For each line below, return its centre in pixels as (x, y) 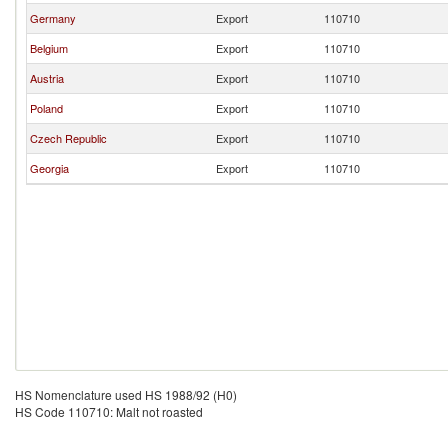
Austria (47, 78)
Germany (53, 18)
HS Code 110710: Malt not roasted (109, 411)
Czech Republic (68, 138)
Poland (46, 108)
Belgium (49, 48)
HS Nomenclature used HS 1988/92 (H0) (126, 394)
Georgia (49, 168)
